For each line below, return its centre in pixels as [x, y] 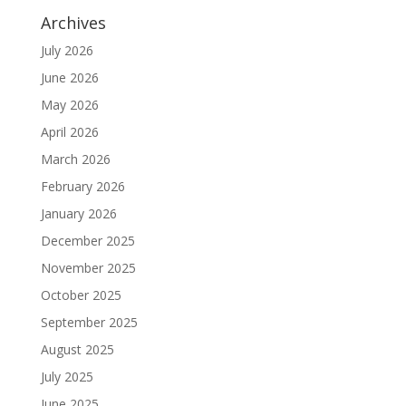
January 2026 [78, 213]
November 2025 [88, 267]
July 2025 [67, 376]
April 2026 [69, 131]
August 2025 [77, 349]
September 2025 [89, 322]
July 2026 [67, 50]
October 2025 [81, 295]
